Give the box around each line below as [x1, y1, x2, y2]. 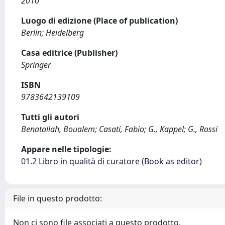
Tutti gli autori [21, 111, 79, 123]
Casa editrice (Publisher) [21, 47, 118, 58]
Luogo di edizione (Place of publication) [21, 15, 178, 26]
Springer [21, 59, 51, 70]
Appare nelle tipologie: [21, 144, 111, 155]
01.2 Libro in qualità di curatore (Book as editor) [21, 156, 202, 167]
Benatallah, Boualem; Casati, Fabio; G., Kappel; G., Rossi [21, 124, 217, 135]
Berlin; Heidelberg [21, 27, 84, 38]
